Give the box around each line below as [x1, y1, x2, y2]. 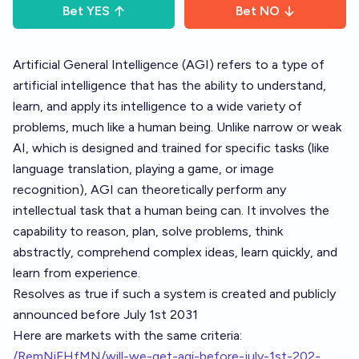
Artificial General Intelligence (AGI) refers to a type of [13, 57, 325, 72]
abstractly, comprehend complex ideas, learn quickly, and [13, 244, 337, 260]
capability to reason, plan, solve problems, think [13, 224, 283, 239]
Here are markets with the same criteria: [13, 328, 242, 343]
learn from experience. [13, 265, 140, 280]
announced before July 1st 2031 [13, 307, 198, 322]
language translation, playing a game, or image [13, 161, 274, 176]
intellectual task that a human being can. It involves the [13, 203, 329, 218]
